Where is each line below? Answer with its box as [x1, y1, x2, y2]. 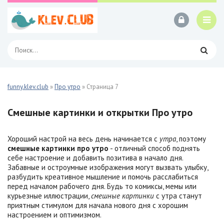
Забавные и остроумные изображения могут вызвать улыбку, [7, 162, 208, 172]
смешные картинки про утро [7, 143, 108, 153]
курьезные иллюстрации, [7, 191, 91, 200]
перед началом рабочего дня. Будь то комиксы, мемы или [7, 181, 196, 191]
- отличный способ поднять [108, 143, 200, 153]
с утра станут [154, 191, 202, 200]
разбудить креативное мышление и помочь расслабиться [7, 172, 198, 181]
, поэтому [176, 134, 206, 143]
